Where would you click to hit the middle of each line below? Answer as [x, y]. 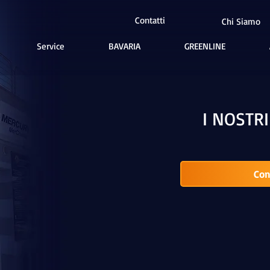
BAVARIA [124, 46]
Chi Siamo [241, 21]
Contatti [150, 20]
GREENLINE [205, 46]
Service [51, 46]
